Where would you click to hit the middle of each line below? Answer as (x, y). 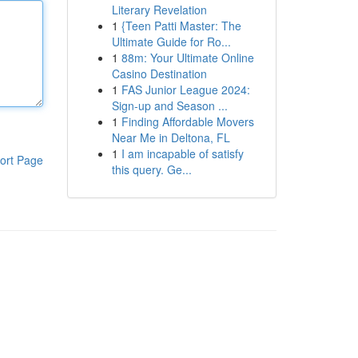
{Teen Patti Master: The (181, 26)
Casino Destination (159, 74)
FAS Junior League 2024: (185, 89)
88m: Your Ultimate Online (187, 58)
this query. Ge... (151, 169)
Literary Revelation (159, 10)
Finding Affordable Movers (187, 121)
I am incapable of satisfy (182, 153)
